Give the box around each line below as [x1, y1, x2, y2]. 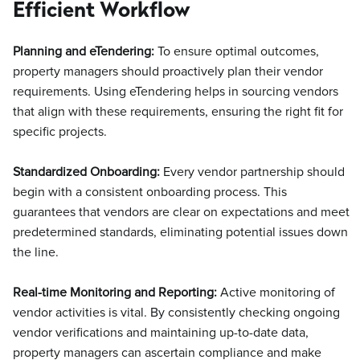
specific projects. [13, 125, 107, 138]
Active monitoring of [217, 286, 335, 299]
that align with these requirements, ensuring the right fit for [13, 105, 343, 118]
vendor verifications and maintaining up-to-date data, [13, 326, 309, 339]
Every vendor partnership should [160, 166, 345, 178]
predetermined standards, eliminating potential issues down [13, 226, 348, 239]
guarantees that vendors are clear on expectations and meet [13, 206, 350, 219]
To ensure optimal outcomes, [154, 45, 319, 58]
